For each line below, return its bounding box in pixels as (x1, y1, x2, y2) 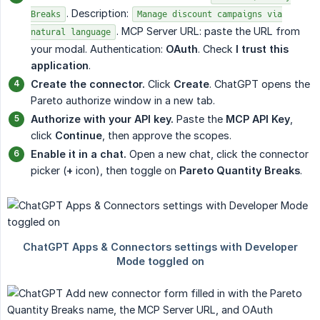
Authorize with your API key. (31, 113, 174, 126)
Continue (55, 129, 102, 142)
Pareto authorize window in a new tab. (31, 94, 215, 107)
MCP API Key (226, 113, 290, 126)
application (31, 59, 89, 72)
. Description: (66, 7, 131, 20)
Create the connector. (31, 78, 145, 91)
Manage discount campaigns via (137, 9, 282, 21)
